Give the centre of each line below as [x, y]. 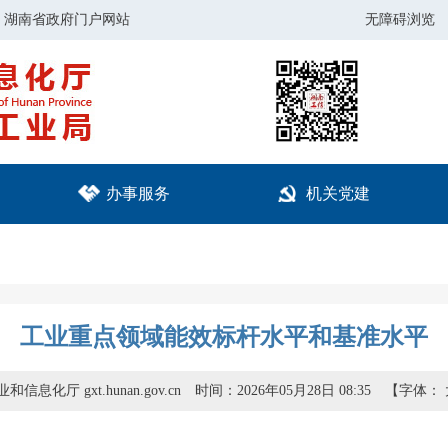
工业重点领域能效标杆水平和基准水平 [224, 337]
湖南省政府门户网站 [67, 19]
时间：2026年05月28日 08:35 [282, 390]
